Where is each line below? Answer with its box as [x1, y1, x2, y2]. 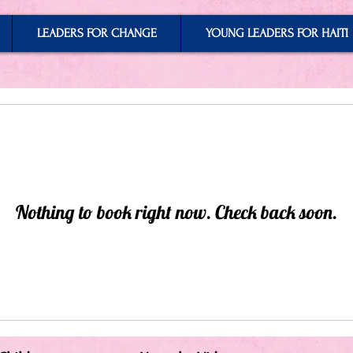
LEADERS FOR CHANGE [36, 26, 157, 40]
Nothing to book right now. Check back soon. [16, 200, 337, 224]
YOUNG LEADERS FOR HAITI [205, 26, 348, 40]
